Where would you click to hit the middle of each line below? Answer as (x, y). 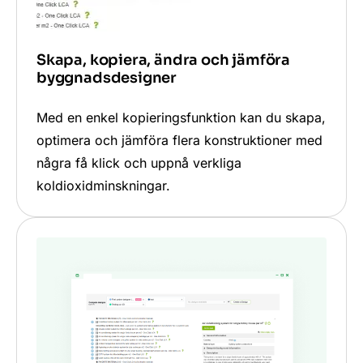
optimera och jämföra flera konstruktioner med (179, 141)
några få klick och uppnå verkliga (139, 163)
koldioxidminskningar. (103, 186)
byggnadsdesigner (107, 78)
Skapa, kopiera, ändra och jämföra (164, 60)
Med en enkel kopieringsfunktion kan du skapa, (181, 118)
